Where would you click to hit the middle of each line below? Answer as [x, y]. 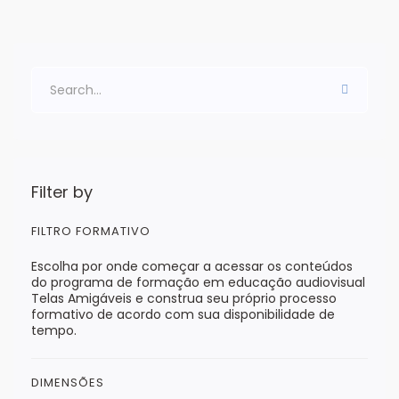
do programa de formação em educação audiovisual [198, 283]
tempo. [54, 331]
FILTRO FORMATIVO [91, 232]
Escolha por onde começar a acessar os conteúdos [192, 267]
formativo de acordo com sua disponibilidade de [183, 315]
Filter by [62, 192]
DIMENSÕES [68, 383]
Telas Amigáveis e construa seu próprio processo [184, 299]
